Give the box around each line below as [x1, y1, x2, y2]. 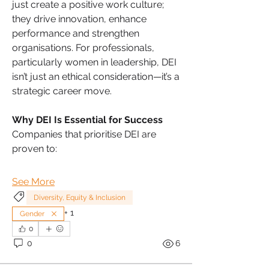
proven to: [12, 142, 57, 154]
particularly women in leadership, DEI [12, 56, 177, 68]
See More [12, 175, 55, 187]
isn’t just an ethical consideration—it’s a [12, 70, 180, 82]
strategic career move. [12, 85, 112, 97]
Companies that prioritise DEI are [12, 128, 156, 140]
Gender [20, 209, 44, 218]
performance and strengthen [12, 27, 139, 39]
